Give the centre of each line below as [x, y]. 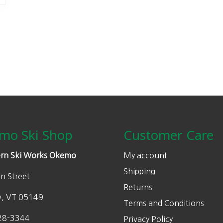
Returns [138, 187]
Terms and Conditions [164, 203]
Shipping [139, 171]
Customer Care [168, 135]
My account [145, 155]
